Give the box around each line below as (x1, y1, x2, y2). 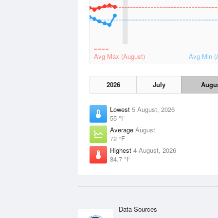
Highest (110, 145, 133, 155)
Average (110, 125, 135, 134)
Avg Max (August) (94, 52, 145, 61)
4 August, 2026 (133, 145, 176, 155)
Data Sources (119, 204, 157, 214)
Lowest (110, 105, 132, 114)
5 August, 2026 (132, 105, 175, 114)
